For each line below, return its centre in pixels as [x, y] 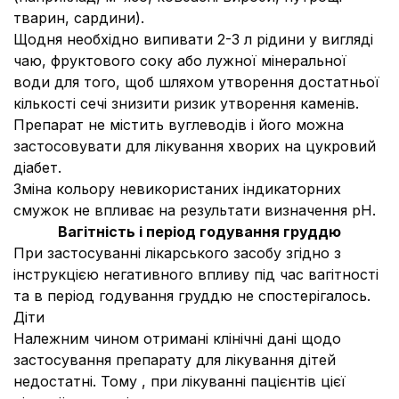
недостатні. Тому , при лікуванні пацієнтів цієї [179, 381]
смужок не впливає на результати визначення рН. [195, 210]
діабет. [37, 167]
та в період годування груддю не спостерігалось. [192, 296]
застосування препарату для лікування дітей [175, 360]
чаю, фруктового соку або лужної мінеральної [180, 61]
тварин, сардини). [79, 18]
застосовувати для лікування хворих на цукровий [195, 146]
